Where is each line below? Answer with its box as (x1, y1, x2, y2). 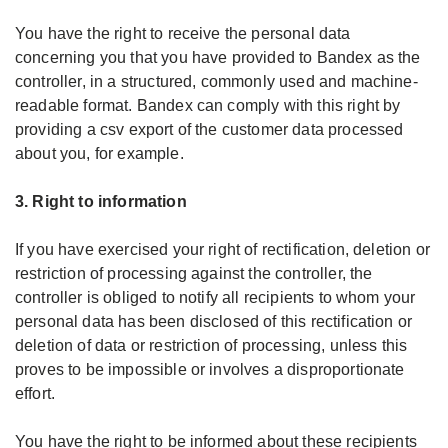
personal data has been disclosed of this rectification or (15, 313, 413, 330)
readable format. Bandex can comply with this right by (15, 97, 401, 114)
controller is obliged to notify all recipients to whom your (15, 289, 416, 306)
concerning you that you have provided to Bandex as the (15, 49, 421, 66)
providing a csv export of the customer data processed (15, 121, 404, 138)
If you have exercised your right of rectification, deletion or (15, 241, 430, 258)
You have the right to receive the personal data (15, 25, 351, 42)
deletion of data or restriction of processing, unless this (15, 337, 408, 354)
